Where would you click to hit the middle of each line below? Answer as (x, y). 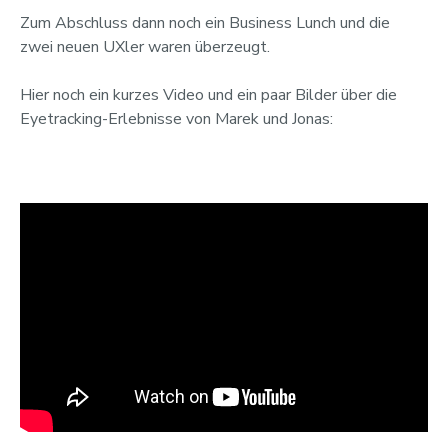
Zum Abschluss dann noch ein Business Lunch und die (205, 22)
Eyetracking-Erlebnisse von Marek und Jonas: (176, 118)
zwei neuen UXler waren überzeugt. (145, 46)
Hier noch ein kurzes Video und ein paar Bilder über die (208, 94)
